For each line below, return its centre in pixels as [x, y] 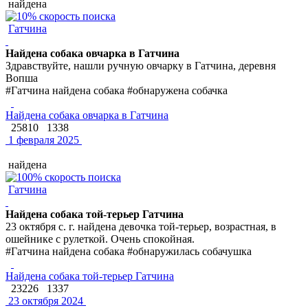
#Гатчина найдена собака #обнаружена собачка [117, 90]
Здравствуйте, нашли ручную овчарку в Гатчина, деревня [141, 65]
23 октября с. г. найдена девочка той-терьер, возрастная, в [141, 226]
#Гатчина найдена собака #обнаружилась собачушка [129, 251]
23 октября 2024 [44, 300]
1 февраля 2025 [42, 140]
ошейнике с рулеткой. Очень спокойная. [100, 239]
